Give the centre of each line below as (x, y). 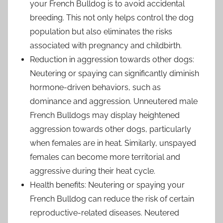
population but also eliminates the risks (101, 31)
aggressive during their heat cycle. (93, 171)
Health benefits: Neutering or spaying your (107, 185)
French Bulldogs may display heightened (105, 115)
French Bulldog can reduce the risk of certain (112, 199)
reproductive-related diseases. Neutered (105, 213)
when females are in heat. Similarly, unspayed (113, 143)
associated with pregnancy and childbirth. (106, 45)
